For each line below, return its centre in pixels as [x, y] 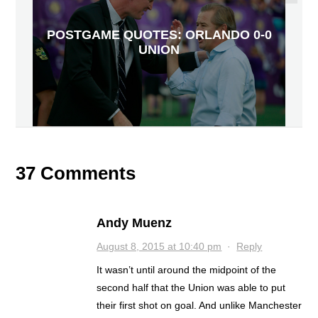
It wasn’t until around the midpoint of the [187, 270]
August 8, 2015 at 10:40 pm [159, 247]
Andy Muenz [135, 223]
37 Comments [76, 174]
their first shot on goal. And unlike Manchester [199, 306]
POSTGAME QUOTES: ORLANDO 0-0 [159, 35]
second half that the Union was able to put [191, 288]
